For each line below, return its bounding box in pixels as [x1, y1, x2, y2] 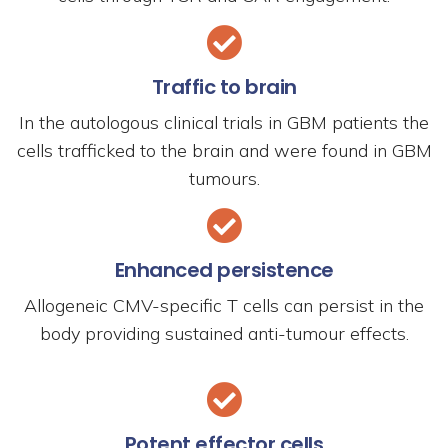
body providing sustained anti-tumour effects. [39, 322, 409, 345]
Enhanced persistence [114, 256, 334, 284]
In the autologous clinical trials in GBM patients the [19, 111, 429, 134]
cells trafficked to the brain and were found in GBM [16, 139, 432, 162]
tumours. [188, 167, 260, 190]
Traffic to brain [151, 73, 297, 101]
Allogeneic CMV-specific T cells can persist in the [24, 294, 424, 317]
